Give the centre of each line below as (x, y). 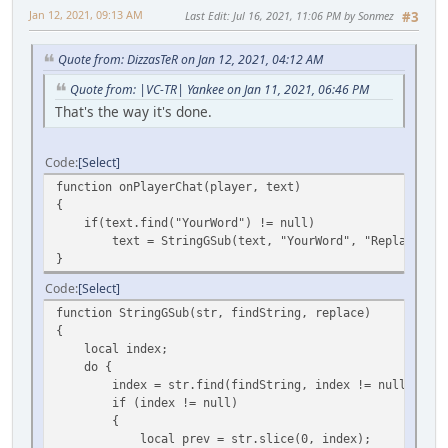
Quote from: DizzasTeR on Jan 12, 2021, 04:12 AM (190, 59)
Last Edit (206, 15)
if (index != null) (147, 403)
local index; (112, 349)
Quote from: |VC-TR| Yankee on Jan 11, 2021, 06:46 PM (219, 89)
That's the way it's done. (133, 112)
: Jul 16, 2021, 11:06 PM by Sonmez (310, 15)
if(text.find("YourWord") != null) (185, 223)
